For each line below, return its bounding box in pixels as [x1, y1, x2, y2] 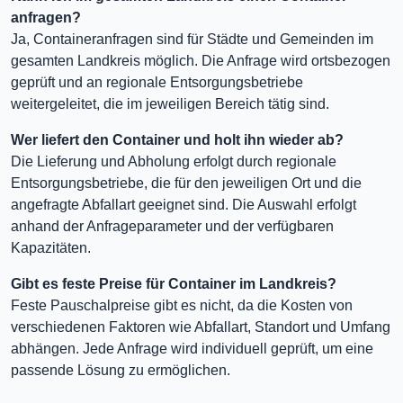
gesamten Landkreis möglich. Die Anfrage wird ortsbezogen [11, 53, 390, 68]
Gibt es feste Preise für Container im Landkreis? [11, 276, 336, 291]
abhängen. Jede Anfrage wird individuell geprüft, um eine [11, 341, 373, 356]
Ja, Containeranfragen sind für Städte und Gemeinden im [11, 31, 373, 47]
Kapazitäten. [11, 240, 91, 255]
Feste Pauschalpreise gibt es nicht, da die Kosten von [11, 298, 353, 313]
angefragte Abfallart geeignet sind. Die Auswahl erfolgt [11, 197, 356, 212]
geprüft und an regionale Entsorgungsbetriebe [11, 75, 303, 90]
